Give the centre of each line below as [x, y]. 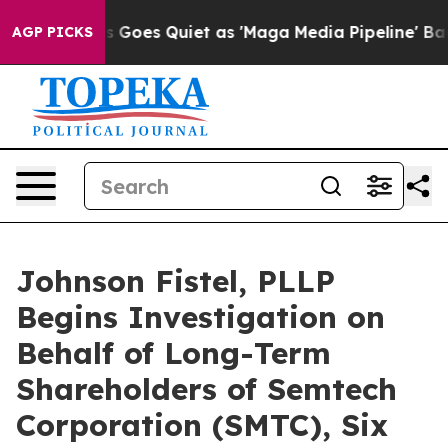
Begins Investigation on [200, 317]
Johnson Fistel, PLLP [175, 281]
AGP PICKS [52, 32]
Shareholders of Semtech [206, 389]
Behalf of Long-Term [173, 353]
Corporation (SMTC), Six [202, 425]
